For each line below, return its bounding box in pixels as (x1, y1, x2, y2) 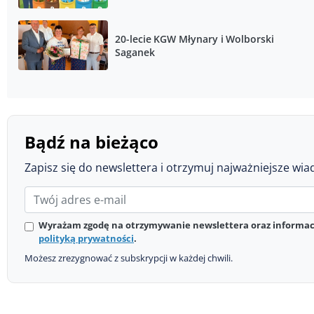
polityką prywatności (39, 231, 134, 245)
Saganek (115, 45, 155, 59)
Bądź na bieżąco (25, 130, 158, 153)
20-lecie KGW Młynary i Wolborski (115, 32, 274, 46)
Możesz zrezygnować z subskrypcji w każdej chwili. (25, 251, 233, 264)
